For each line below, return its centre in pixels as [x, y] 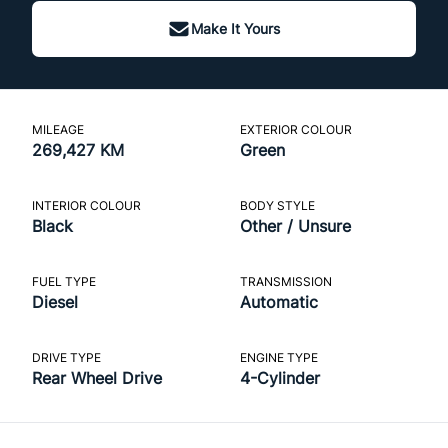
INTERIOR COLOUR [86, 205]
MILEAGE [58, 129]
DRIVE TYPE [66, 357]
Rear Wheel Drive [97, 377]
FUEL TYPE [64, 281]
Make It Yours [236, 28]
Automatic [278, 301]
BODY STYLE [277, 205]
